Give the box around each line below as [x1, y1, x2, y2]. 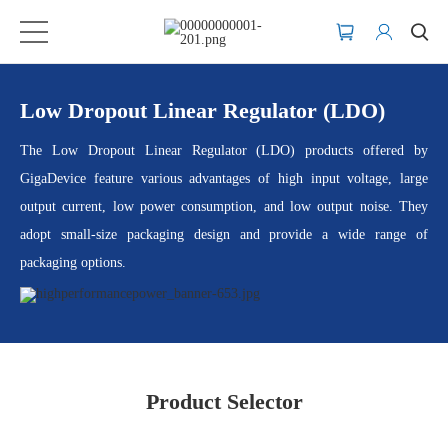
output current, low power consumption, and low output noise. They [20, 199, 428, 214]
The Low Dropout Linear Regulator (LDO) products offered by [20, 143, 428, 158]
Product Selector [145, 389, 303, 414]
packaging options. [20, 255, 126, 270]
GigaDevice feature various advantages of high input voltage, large [20, 171, 428, 186]
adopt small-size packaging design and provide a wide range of [20, 227, 428, 242]
